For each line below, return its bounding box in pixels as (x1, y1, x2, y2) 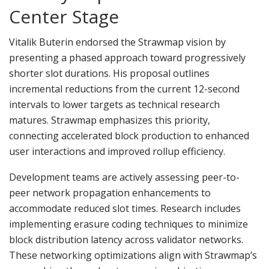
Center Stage (9, 4, 119, 29)
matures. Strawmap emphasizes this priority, (9, 113, 210, 127)
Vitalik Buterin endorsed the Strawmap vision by (9, 35, 226, 49)
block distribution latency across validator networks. (9, 233, 243, 247)
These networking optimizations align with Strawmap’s (9, 249, 257, 262)
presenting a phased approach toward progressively (9, 51, 246, 65)
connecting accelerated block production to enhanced (9, 129, 249, 143)
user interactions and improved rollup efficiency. (9, 145, 225, 159)
